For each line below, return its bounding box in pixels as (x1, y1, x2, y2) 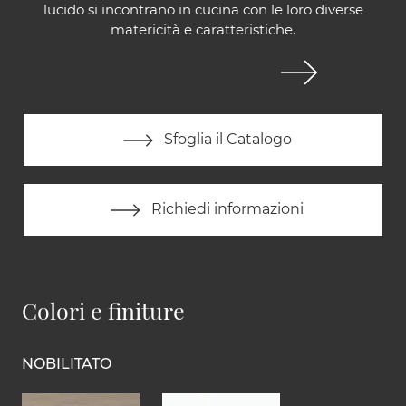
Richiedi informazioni (148, 200, 304, 218)
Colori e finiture (22, 295, 185, 326)
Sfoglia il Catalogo (159, 130, 292, 149)
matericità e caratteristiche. (111, 21, 295, 39)
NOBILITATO (22, 355, 111, 373)
